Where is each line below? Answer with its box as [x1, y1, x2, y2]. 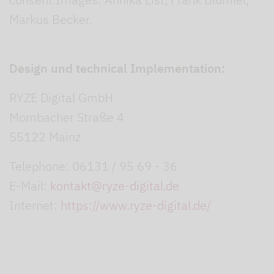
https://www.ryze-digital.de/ [61, 197, 211, 213]
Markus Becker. [9, 11, 92, 28]
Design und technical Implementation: [9, 60, 225, 76]
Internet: [9, 197, 61, 213]
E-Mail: [9, 177, 50, 194]
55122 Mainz [9, 128, 81, 145]
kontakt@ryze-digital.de [50, 177, 179, 194]
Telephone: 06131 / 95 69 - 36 [9, 158, 177, 174]
